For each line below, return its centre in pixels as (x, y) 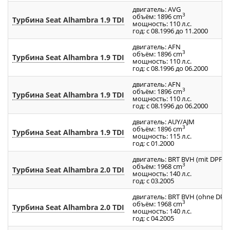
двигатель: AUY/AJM (164, 121)
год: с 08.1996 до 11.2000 (170, 31)
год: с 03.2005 (153, 180)
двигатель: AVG (157, 9)
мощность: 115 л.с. (162, 136)
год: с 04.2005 (153, 218)
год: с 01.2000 (153, 143)
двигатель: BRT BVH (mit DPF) (178, 159)
